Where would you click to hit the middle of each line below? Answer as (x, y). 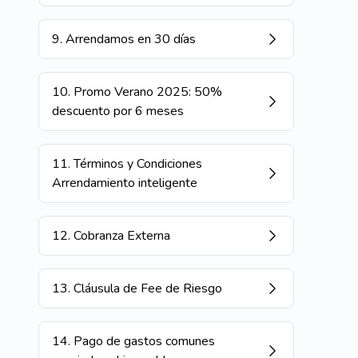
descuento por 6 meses (118, 111)
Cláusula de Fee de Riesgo (148, 288)
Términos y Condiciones (138, 164)
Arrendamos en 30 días (131, 39)
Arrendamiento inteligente (125, 183)
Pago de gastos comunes (144, 341)
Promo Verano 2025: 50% (148, 92)
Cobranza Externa (122, 236)
